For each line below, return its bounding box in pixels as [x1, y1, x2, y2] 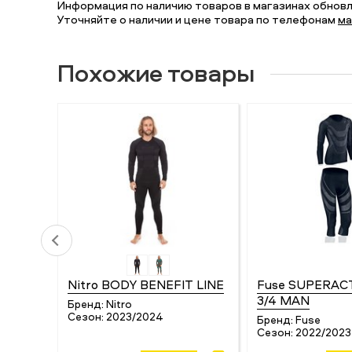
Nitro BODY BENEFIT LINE [68, 275, 224, 293]
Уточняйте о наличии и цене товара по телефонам [57, 11, 338, 27]
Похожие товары [57, 54, 255, 90]
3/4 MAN [256, 291, 310, 309]
